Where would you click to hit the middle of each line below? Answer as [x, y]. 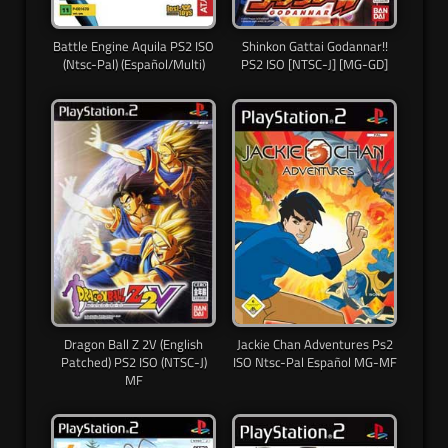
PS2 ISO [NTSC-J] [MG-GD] [314, 64]
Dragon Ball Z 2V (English [133, 343]
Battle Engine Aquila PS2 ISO [133, 46]
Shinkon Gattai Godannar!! [314, 46]
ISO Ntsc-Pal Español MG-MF [314, 361]
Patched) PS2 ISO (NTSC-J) [133, 361]
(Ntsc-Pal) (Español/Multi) [133, 64]
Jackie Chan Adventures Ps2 [314, 343]
